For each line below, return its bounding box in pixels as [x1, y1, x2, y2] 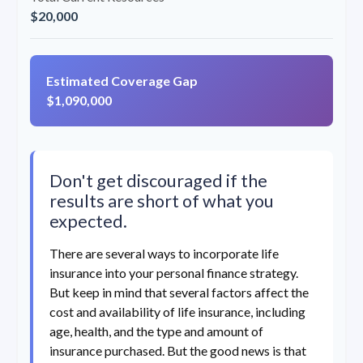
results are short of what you [49, 190, 274, 212]
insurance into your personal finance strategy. [49, 265, 298, 281]
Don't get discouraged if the [49, 170, 267, 192]
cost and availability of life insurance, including [49, 304, 305, 320]
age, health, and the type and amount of [49, 323, 263, 340]
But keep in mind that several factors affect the [49, 284, 309, 301]
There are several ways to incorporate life [49, 246, 279, 262]
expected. [49, 211, 127, 233]
